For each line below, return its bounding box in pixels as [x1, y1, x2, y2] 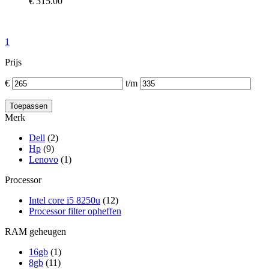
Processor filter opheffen [29, 205, 121, 216]
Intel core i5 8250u [29, 195, 100, 205]
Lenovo [29, 154, 58, 165]
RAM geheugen [5, 226, 66, 237]
